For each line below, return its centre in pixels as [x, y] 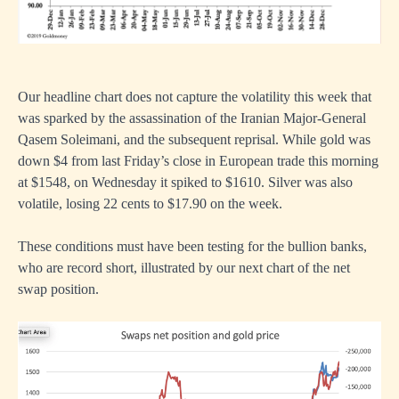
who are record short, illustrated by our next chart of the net [184, 268]
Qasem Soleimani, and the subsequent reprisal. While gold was [194, 140]
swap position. [58, 289]
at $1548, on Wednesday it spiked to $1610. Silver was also [185, 183]
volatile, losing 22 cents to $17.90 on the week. [150, 204]
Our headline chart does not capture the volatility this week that [195, 97]
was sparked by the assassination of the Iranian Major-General [192, 118]
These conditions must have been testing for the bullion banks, [192, 247]
